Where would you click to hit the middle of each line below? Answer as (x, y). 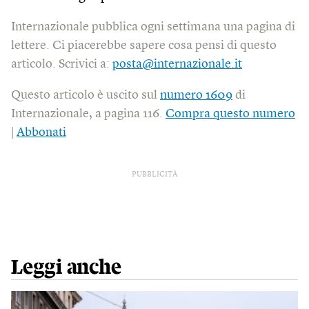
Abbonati (41, 133)
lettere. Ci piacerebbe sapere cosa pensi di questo (144, 46)
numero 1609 (196, 96)
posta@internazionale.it (177, 64)
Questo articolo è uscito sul (86, 96)
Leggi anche (66, 268)
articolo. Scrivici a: (62, 64)
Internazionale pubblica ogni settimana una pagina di (153, 27)
